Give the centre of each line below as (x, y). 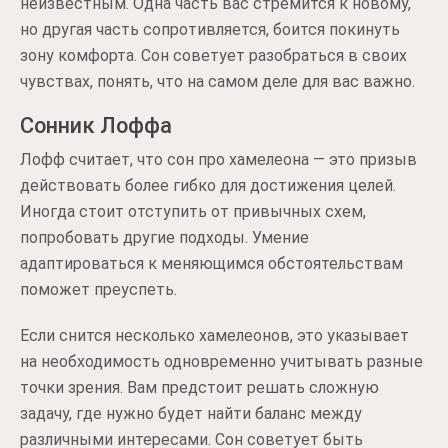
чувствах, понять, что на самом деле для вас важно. (217, 81)
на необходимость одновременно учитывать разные (221, 361)
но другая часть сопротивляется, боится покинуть (210, 29)
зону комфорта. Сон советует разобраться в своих (213, 55)
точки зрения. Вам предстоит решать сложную (199, 387)
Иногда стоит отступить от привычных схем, (193, 211)
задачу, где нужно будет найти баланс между (191, 413)
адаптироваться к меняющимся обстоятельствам (211, 263)
